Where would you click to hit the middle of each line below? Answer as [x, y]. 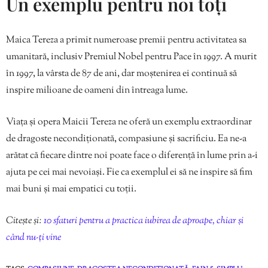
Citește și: [25, 221]
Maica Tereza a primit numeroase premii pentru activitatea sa [126, 40]
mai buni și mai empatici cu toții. [71, 189]
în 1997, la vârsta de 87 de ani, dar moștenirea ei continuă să [121, 74]
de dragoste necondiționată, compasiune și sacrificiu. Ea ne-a [126, 139]
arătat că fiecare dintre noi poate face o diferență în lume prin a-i [132, 156]
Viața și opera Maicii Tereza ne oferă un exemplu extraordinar [129, 122]
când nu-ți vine [33, 237]
